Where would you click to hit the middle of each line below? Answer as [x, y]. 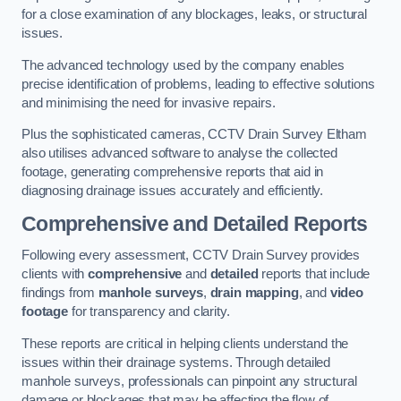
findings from [60, 293]
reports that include [314, 274]
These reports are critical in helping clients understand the [185, 343]
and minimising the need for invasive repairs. [150, 102]
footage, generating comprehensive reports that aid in [173, 172]
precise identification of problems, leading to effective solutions [198, 84]
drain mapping [254, 293]
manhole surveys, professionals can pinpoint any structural [189, 381]
